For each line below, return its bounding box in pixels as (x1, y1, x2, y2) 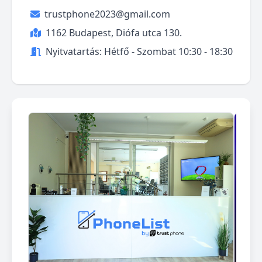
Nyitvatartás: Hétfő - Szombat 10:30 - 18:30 (46, 45, 233, 58)
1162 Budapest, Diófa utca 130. (46, 26, 182, 39)
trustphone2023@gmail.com (44, 8, 170, 20)
